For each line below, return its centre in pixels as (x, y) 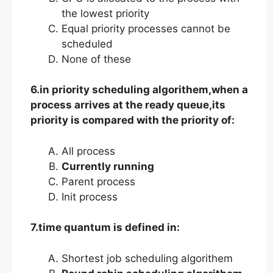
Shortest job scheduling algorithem (147, 258)
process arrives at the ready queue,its (128, 105)
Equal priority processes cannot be (146, 28)
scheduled (87, 44)
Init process (90, 197)
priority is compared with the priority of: (133, 120)
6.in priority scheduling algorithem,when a (139, 90)
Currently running (108, 166)
